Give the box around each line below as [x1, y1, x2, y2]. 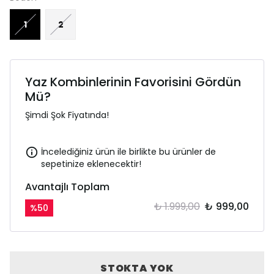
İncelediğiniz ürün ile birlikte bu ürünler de [41, 146, 216, 158]
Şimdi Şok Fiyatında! [25, 109, 109, 122]
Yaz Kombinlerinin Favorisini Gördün [25, 73, 241, 91]
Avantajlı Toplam [25, 180, 109, 194]
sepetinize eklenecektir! [41, 158, 141, 171]
